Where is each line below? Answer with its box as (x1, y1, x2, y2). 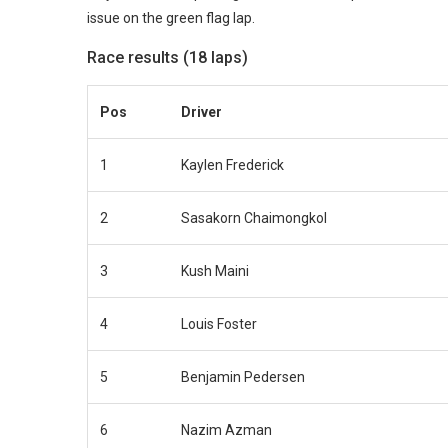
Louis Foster (181, 315, 257, 332)
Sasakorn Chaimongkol (181, 209, 327, 226)
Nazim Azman (181, 421, 272, 438)
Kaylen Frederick (181, 156, 284, 173)
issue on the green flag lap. (87, 9, 255, 26)
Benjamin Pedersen (181, 368, 305, 385)
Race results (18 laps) (87, 47, 248, 67)
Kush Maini (181, 262, 249, 279)
